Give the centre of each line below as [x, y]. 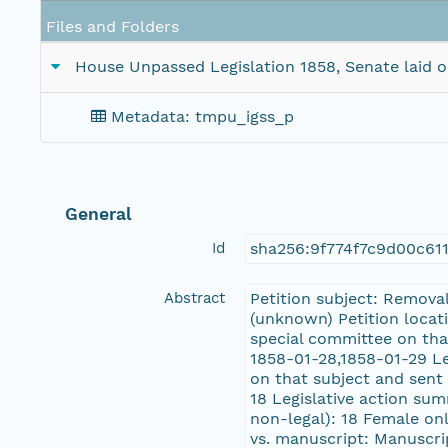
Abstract [195, 297]
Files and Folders [112, 27]
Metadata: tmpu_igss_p [202, 117]
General [99, 213]
